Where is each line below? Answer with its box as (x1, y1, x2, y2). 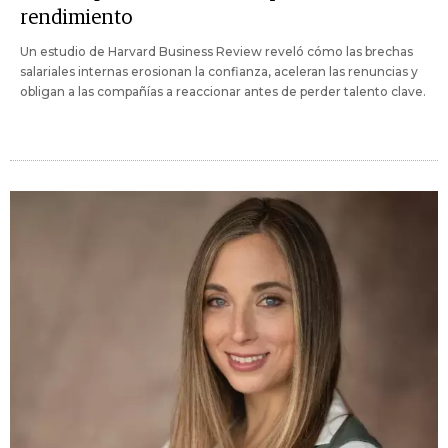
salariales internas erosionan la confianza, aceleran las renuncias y (20, 64, 418, 79)
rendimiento (20, 8, 132, 28)
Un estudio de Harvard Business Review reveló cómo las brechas (20, 44, 413, 59)
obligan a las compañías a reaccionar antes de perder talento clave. (20, 84, 426, 99)
